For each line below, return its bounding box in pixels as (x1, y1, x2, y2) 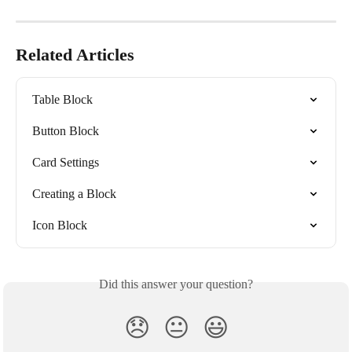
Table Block (32, 93, 93, 107)
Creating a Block (32, 187, 116, 201)
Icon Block (32, 218, 87, 233)
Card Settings (32, 156, 99, 170)
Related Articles (16, 45, 134, 65)
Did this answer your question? (99, 277, 253, 291)
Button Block (32, 124, 99, 138)
